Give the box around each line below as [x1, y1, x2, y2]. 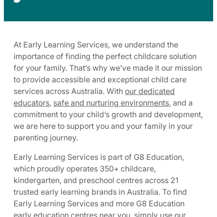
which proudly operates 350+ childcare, [14, 164, 156, 173]
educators [14, 98, 49, 108]
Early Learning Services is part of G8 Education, [14, 152, 184, 162]
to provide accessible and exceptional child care [14, 75, 186, 84]
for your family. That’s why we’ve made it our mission [14, 63, 202, 73]
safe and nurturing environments [53, 98, 169, 108]
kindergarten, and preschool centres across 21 [14, 175, 178, 185]
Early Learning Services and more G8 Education [14, 199, 185, 208]
